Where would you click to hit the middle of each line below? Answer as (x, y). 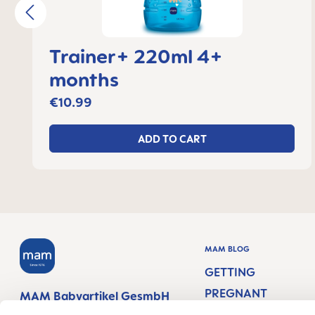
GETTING (230, 272)
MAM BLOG (227, 249)
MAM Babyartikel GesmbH (95, 296)
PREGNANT (236, 293)
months (84, 79)
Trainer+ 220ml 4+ (136, 56)
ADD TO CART (172, 139)
